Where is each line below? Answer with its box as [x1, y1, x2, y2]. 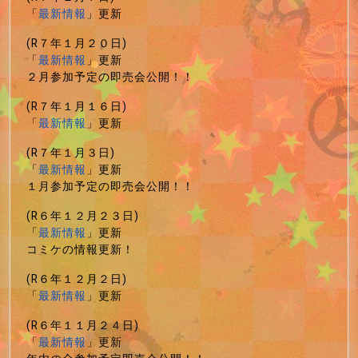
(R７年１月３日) [26, 144, 115, 161]
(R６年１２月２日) [26, 270, 127, 288]
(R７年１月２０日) [26, 34, 127, 52]
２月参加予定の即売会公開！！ [26, 68, 194, 86]
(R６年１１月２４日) [26, 316, 139, 334]
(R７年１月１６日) [26, 97, 127, 115]
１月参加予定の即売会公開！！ [26, 177, 194, 195]
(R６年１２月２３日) [26, 207, 139, 225]
